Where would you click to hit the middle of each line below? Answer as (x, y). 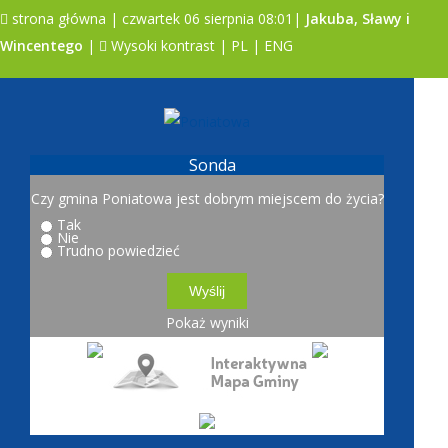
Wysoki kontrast (161, 45)
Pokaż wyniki (207, 322)
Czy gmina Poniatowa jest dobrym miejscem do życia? (207, 198)
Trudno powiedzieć (118, 251)
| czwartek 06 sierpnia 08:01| (205, 18)
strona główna (57, 18)
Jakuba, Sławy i (357, 18)
